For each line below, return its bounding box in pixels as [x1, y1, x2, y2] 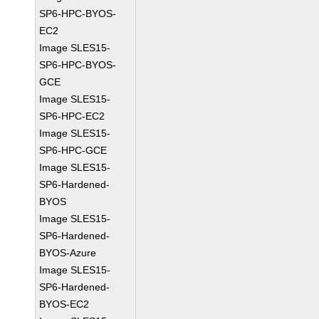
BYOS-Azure [39, 247, 97, 258]
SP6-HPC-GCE [39, 145, 108, 156]
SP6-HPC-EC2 [39, 110, 105, 122]
